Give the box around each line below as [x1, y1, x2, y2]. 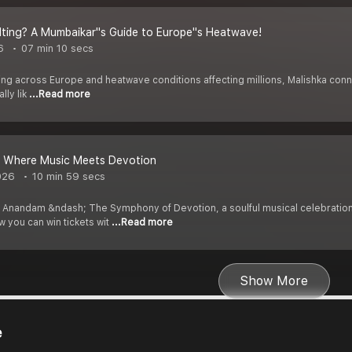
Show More [240, 273, 308, 289]
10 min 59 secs [29, 170, 105, 183]
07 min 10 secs [18, 42, 93, 55]
